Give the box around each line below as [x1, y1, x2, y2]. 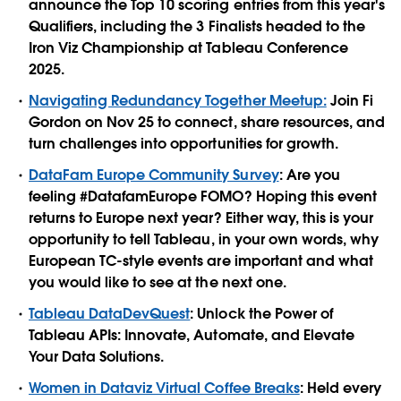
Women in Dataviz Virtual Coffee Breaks [29, 379, 300, 398]
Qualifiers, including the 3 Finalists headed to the [29, 16, 365, 36]
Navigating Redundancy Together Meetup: [29, 90, 327, 110]
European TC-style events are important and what [29, 251, 373, 270]
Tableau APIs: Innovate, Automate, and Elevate [29, 326, 354, 346]
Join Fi [326, 90, 373, 110]
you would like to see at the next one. [29, 272, 286, 292]
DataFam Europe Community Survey [29, 165, 279, 184]
